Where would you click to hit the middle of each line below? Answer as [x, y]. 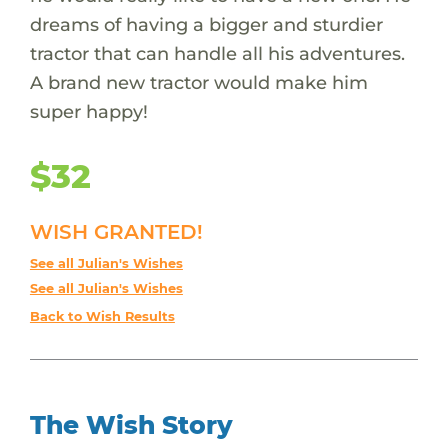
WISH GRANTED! [116, 231]
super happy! [88, 111]
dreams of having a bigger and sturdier [206, 24]
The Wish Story [131, 424]
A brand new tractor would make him [198, 82]
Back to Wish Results [102, 316]
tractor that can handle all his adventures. [217, 53]
